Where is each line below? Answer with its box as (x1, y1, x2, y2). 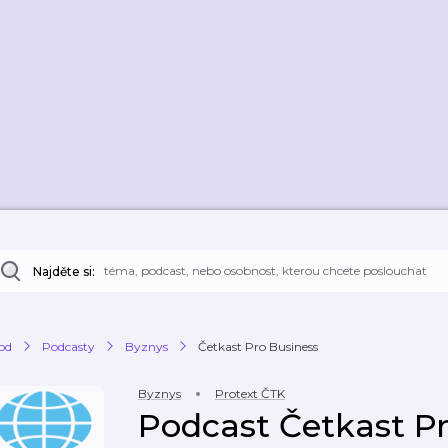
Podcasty (42, 338, 95, 354)
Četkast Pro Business (198, 338, 318, 354)
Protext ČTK (215, 386, 285, 401)
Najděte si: (33, 264, 95, 279)
